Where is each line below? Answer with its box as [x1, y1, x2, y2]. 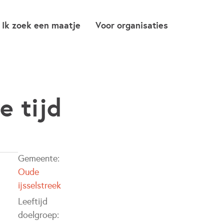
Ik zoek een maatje [2, 19, 80, 31]
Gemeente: [18, 153, 60, 164]
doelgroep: [18, 209, 59, 220]
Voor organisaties [95, 19, 168, 31]
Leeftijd [18, 196, 48, 207]
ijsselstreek [18, 180, 61, 191]
